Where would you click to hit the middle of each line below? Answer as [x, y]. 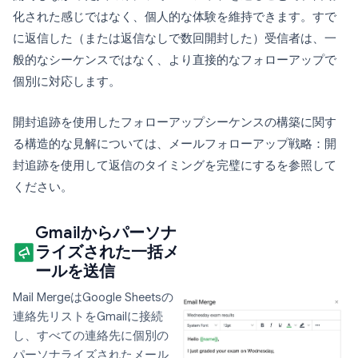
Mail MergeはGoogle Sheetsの [93, 297]
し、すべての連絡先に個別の [91, 335]
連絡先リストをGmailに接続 [88, 316]
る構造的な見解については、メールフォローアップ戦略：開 [175, 143]
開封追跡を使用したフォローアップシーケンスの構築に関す [175, 122]
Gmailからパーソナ [106, 233]
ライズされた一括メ [107, 252]
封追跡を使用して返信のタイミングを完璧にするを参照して [175, 165]
